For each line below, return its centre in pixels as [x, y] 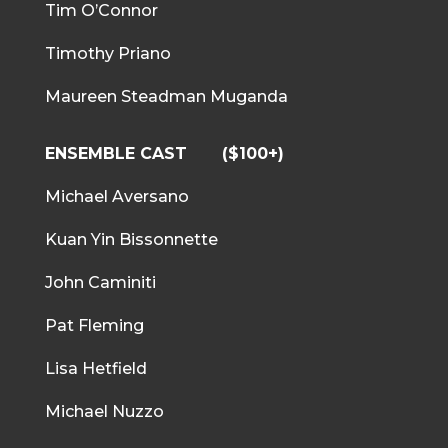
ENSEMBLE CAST [133, 153]
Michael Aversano [116, 196]
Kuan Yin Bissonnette [133, 239]
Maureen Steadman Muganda [166, 96]
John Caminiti [100, 282]
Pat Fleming [94, 325]
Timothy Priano [107, 53]
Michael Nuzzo [104, 411]
